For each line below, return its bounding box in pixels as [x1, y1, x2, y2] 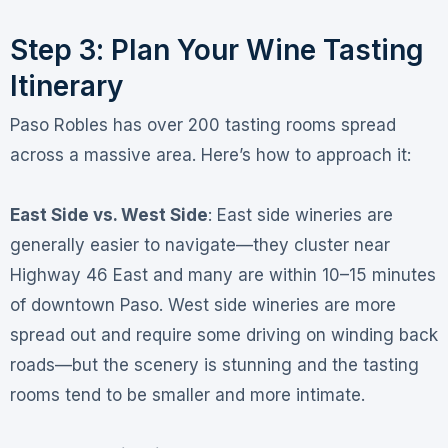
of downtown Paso [9, 295, 159, 316]
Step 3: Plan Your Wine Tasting [9, 33, 424, 68]
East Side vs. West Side [9, 205, 208, 226]
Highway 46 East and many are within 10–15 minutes [9, 265, 436, 286]
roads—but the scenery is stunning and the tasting [9, 355, 419, 376]
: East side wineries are [207, 205, 393, 226]
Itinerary [9, 69, 123, 104]
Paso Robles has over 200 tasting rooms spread [9, 115, 396, 136]
